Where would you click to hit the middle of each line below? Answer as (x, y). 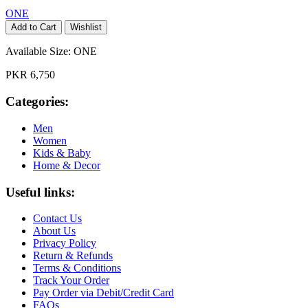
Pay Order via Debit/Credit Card (103, 293)
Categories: (37, 102)
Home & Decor (67, 165)
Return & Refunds (73, 256)
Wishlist (86, 27)
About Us (54, 231)
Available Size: (40, 52)
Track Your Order (71, 280)
